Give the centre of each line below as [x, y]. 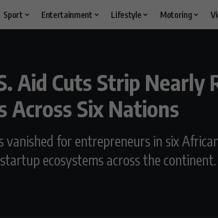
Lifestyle [126, 14]
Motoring [176, 14]
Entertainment [67, 14]
